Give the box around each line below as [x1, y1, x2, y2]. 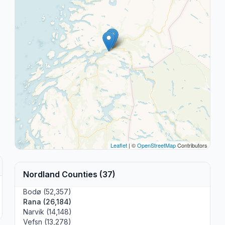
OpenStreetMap [137, 141, 176, 149]
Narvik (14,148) [23, 207, 72, 216]
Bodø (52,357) [23, 187, 72, 196]
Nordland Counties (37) [23, 169, 116, 179]
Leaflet [110, 141, 127, 149]
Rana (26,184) [23, 197, 72, 206]
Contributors [175, 141, 207, 149]
